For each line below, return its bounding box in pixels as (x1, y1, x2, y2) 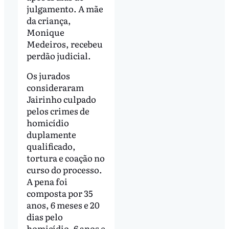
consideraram (26, 81, 84, 94)
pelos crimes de (26, 104, 89, 118)
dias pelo (26, 210, 63, 223)
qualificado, (26, 140, 76, 153)
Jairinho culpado (26, 93, 96, 106)
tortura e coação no (26, 151, 105, 165)
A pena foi (26, 175, 67, 188)
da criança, (26, 13, 71, 27)
